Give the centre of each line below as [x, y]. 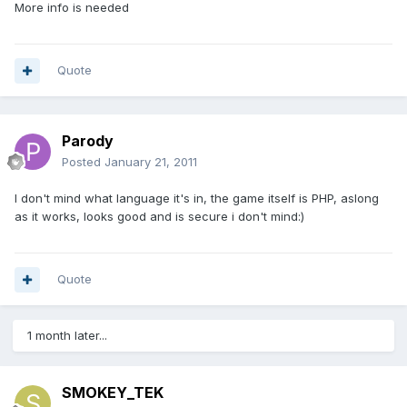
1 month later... [67, 336]
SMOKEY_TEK [113, 393]
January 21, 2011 [151, 162]
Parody [88, 141]
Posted [83, 162]
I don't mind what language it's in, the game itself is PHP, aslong [197, 199]
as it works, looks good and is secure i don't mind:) [159, 217]
